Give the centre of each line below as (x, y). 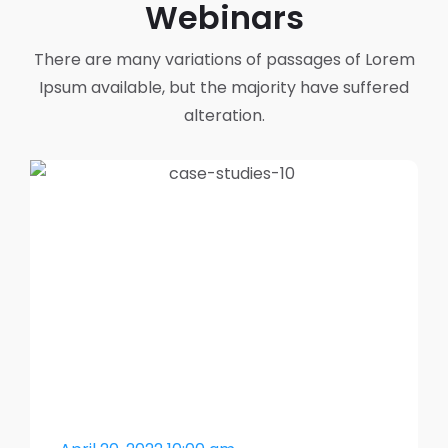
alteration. (224, 116)
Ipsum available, (104, 88)
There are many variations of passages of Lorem (224, 60)
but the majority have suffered (289, 88)
